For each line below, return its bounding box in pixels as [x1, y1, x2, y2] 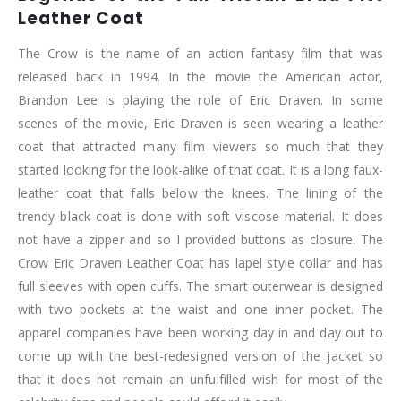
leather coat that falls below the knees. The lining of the [18, 184, 383, 202]
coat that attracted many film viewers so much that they [18, 138, 383, 156]
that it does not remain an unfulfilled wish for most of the [18, 371, 383, 388]
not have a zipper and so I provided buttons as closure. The [18, 231, 383, 249]
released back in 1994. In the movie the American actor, [18, 68, 383, 86]
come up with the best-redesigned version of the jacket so [18, 347, 383, 365]
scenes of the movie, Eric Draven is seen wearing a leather [18, 115, 383, 132]
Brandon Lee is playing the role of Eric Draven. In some [18, 91, 383, 109]
